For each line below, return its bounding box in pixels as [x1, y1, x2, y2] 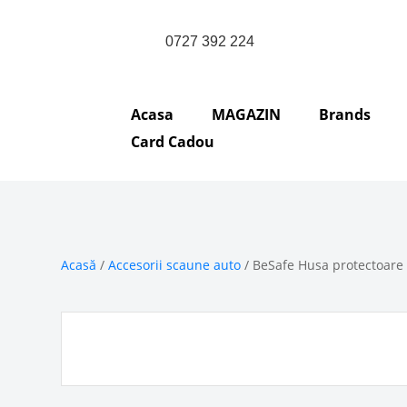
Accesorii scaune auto [108, 255, 242, 273]
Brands [319, 104, 372, 124]
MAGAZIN [212, 104, 282, 124]
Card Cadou [131, 132, 215, 152]
